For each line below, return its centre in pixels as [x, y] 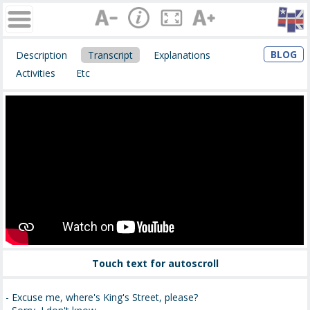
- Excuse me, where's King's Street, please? [102, 298]
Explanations [182, 55]
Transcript [111, 55]
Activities [36, 73]
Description [42, 55]
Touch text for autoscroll [155, 263]
